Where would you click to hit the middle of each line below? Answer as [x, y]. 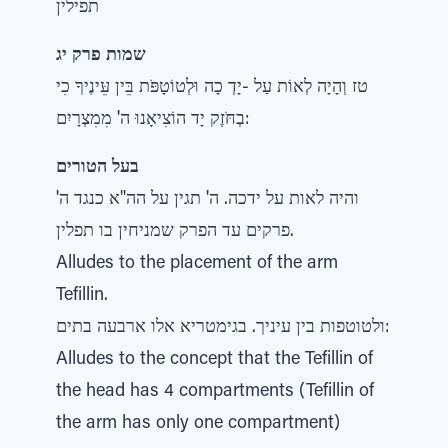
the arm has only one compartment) [198, 424]
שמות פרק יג [101, 56]
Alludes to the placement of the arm [197, 264]
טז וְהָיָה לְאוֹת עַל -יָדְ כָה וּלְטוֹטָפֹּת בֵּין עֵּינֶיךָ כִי [212, 88]
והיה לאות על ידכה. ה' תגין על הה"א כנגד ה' [207, 200]
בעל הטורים [97, 168]
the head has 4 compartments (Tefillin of [215, 392]
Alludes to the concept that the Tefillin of [214, 360]
